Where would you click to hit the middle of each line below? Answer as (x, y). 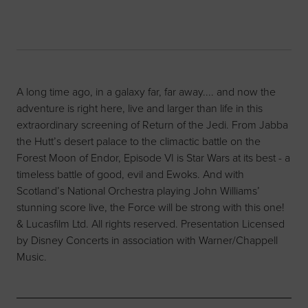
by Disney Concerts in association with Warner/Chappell (147, 240)
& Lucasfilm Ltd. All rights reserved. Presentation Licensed (151, 223)
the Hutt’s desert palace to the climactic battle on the (139, 141)
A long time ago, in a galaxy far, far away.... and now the (146, 91)
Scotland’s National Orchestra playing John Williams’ (138, 190)
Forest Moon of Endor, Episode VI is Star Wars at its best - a (153, 157)
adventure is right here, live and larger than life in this (140, 108)
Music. (32, 256)
